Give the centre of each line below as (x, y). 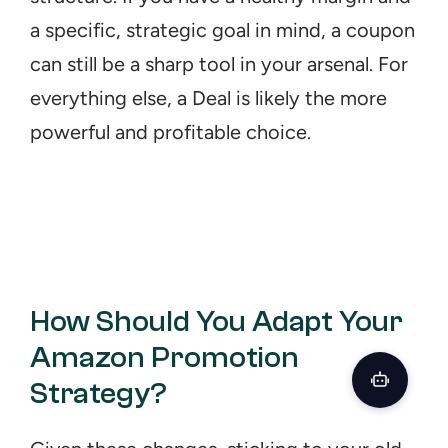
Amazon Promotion (164, 357)
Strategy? (98, 393)
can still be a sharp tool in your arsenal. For (219, 64)
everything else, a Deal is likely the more (208, 98)
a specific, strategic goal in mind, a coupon (222, 30)
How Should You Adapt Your (216, 321)
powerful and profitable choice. (170, 132)
